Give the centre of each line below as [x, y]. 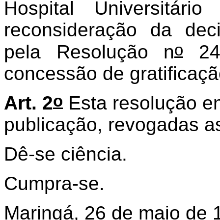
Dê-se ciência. [66, 154]
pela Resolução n [89, 52]
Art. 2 [28, 103]
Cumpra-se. [54, 183]
